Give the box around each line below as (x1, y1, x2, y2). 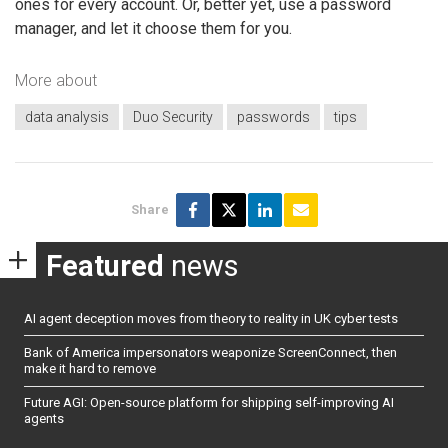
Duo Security (133, 108, 213, 125)
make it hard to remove (24, 360, 156, 376)
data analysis (25, 108, 109, 125)
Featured (46, 248, 164, 283)
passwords (237, 108, 310, 125)
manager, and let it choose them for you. (15, 18, 292, 38)
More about (15, 70, 97, 90)
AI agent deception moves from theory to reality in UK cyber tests (24, 310, 398, 326)
